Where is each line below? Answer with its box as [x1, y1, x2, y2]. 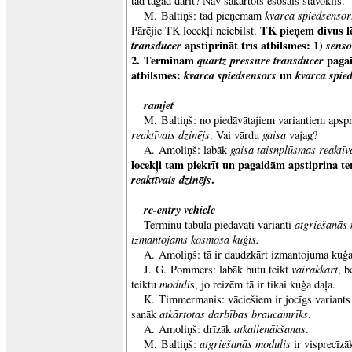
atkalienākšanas [234, 321, 306, 336]
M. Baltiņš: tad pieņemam [144, 8, 265, 23]
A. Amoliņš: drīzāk [144, 321, 234, 336]
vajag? [286, 127, 317, 142]
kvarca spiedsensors [184, 67, 277, 83]
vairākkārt [291, 261, 338, 277]
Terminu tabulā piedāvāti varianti [144, 217, 295, 232]
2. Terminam [131, 52, 197, 68]
